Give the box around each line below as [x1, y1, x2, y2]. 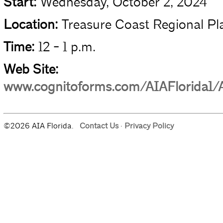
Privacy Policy [124, 121, 174, 131]
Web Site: [3, 61, 59, 78]
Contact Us [79, 121, 118, 131]
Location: [3, 16, 58, 33]
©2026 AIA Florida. [3, 121, 80, 131]
